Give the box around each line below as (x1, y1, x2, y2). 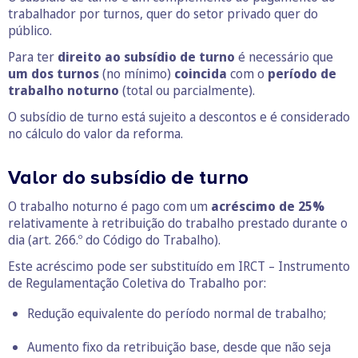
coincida (174, 65, 227, 83)
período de (268, 65, 336, 83)
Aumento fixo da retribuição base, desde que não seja (27, 338, 331, 356)
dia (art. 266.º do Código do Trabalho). (8, 231, 221, 249)
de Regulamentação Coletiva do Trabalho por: (8, 274, 266, 292)
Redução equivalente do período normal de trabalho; (27, 304, 326, 323)
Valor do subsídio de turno (8, 166, 249, 190)
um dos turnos (8, 65, 99, 83)
